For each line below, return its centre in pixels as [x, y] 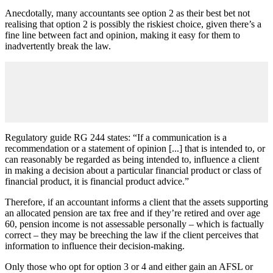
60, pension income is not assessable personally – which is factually [134, 224]
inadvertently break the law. [58, 46]
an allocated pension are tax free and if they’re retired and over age [133, 213]
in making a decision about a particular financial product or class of [133, 170]
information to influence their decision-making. [95, 246]
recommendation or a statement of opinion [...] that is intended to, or [135, 148]
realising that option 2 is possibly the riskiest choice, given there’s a [133, 24]
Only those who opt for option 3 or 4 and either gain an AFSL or [129, 266]
